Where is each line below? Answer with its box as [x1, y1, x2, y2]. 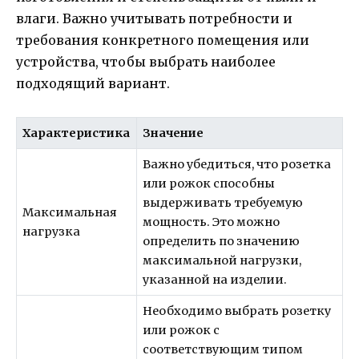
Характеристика [22, 125, 131, 140]
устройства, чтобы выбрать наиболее [16, 54, 276, 71]
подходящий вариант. [16, 75, 170, 92]
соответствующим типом [143, 341, 304, 357]
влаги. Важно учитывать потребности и [16, 10, 292, 27]
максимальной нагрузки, [143, 252, 302, 268]
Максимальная [22, 204, 118, 220]
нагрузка [22, 224, 81, 239]
